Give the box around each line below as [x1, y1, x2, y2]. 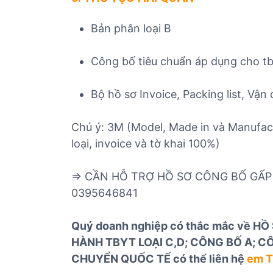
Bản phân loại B [91, 22, 171, 35]
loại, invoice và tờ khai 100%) [71, 137, 220, 150]
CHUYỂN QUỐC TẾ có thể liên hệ [71, 252, 247, 265]
